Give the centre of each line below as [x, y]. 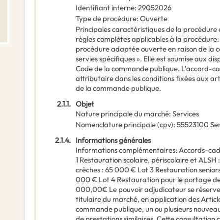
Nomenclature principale [116, 125]
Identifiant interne [105, 8]
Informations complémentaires [125, 150]
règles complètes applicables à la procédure [146, 39]
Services [186, 114]
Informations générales [113, 140]
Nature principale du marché [122, 114]
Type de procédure [106, 19]
